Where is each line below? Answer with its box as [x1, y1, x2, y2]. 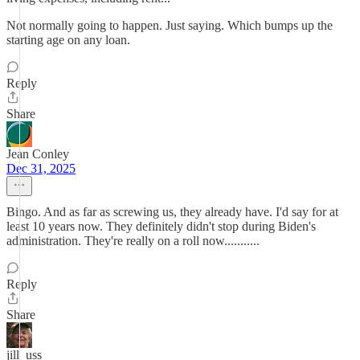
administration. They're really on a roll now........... [6, 234, 260, 247]
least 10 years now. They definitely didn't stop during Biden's [6, 219, 316, 233]
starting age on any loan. [6, 33, 130, 47]
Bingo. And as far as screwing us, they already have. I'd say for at [6, 205, 338, 219]
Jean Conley [6, 147, 69, 161]
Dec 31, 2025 [6, 162, 76, 175]
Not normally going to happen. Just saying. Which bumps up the [6, 18, 333, 32]
